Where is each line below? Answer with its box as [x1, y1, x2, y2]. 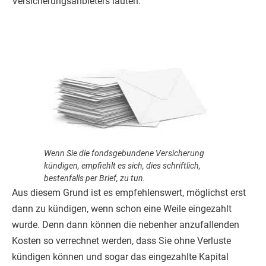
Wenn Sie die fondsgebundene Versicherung [44, 148, 204, 159]
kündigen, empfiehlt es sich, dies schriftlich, [44, 161, 201, 171]
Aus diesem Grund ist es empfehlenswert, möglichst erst [12, 187, 246, 199]
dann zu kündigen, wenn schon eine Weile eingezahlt [12, 203, 232, 215]
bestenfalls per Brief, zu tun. [44, 173, 145, 183]
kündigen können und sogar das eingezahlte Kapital [12, 251, 229, 263]
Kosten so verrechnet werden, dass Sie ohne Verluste [12, 235, 231, 247]
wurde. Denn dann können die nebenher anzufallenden [12, 219, 239, 231]
